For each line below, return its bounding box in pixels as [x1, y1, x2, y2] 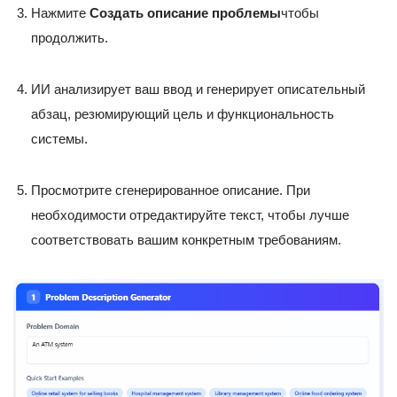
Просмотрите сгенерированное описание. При [31, 183, 310, 198]
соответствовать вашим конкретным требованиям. [31, 232, 341, 248]
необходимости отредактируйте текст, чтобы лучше [31, 207, 349, 223]
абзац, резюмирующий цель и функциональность [31, 106, 334, 122]
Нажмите [31, 5, 90, 21]
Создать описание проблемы [90, 5, 281, 21]
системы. [31, 131, 88, 147]
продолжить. [31, 30, 108, 46]
